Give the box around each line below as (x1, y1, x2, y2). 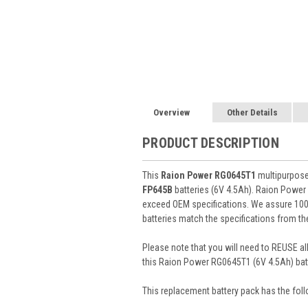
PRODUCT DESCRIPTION (142, 134, 279, 151)
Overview (153, 107, 190, 118)
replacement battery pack (159, 285, 261, 296)
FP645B (142, 184, 175, 195)
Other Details (226, 107, 278, 118)
